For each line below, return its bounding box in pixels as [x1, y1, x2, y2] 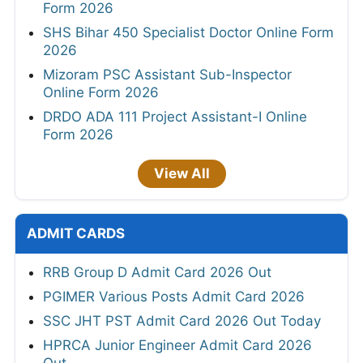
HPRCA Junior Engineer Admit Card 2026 [43, 336, 312, 353]
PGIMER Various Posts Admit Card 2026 [43, 288, 305, 305]
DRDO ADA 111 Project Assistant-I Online [43, 108, 307, 125]
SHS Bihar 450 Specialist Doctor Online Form [43, 23, 334, 41]
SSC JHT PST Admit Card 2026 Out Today [43, 312, 321, 329]
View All [153, 164, 210, 181]
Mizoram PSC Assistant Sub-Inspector [43, 66, 292, 83]
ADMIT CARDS [27, 224, 125, 241]
